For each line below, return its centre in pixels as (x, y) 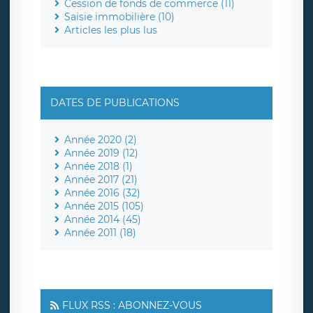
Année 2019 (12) (101, 153)
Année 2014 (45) (103, 220)
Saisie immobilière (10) (119, 17)
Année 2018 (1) (99, 167)
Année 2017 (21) (101, 180)
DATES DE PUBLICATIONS (115, 103)
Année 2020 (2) (101, 140)
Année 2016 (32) (102, 193)
